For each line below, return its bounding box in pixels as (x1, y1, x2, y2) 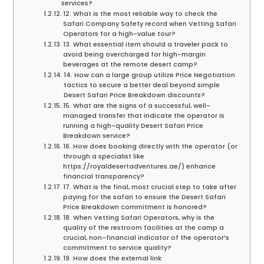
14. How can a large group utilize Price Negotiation (64, 70, 236, 80)
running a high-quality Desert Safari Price (63, 121, 204, 131)
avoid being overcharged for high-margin (63, 49, 206, 60)
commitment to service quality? (63, 243, 172, 253)
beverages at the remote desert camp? (63, 60, 198, 70)
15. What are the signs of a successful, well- (63, 101, 211, 111)
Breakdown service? (63, 131, 131, 141)
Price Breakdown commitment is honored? (63, 202, 207, 212)
